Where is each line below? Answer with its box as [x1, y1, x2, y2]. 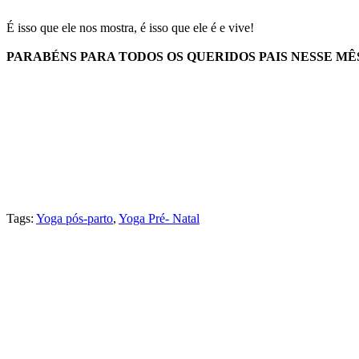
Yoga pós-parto [36, 212, 113, 226]
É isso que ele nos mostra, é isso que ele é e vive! [6, 21, 254, 35]
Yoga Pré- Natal [119, 212, 200, 226]
